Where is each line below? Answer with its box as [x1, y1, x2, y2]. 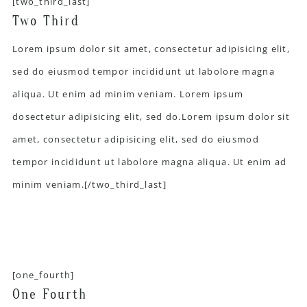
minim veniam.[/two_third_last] [12, 177, 167, 191]
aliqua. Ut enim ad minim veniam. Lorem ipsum [12, 87, 244, 100]
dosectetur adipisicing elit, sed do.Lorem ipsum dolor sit [12, 110, 291, 123]
